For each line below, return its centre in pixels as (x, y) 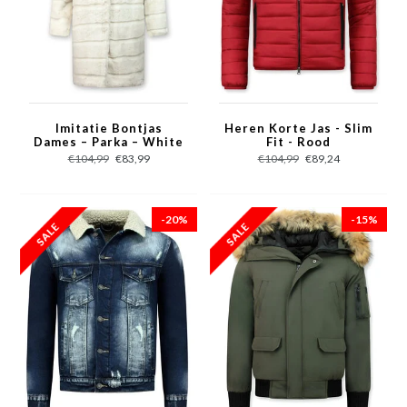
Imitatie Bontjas (109, 128)
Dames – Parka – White (109, 141)
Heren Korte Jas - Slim (298, 128)
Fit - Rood (298, 141)
